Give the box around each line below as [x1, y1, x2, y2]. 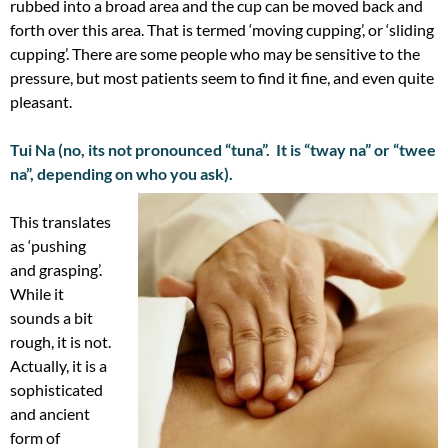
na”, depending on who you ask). [10, 163, 233, 183]
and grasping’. [10, 259, 102, 279]
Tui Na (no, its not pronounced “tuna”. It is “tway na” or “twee [10, 139, 436, 159]
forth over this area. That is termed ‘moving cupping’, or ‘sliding [10, 19, 434, 39]
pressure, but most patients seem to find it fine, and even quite [10, 67, 434, 87]
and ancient [10, 403, 90, 423]
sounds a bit [10, 307, 93, 327]
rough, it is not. [10, 331, 111, 351]
